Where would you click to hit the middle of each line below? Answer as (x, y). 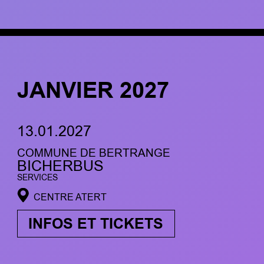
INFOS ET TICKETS (96, 224)
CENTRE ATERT (70, 197)
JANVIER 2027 (93, 91)
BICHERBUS (60, 166)
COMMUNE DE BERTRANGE (93, 153)
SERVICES (37, 177)
